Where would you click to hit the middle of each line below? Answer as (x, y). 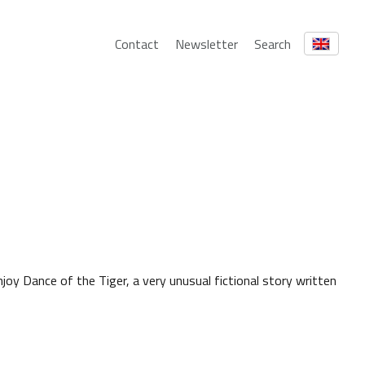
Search (272, 44)
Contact (136, 44)
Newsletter (206, 44)
